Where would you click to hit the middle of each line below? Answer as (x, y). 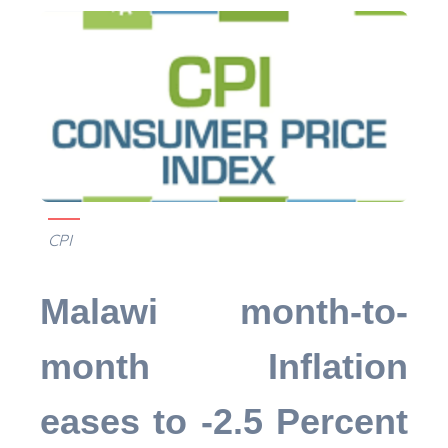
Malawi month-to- (224, 311)
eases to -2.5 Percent (224, 421)
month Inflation (224, 366)
